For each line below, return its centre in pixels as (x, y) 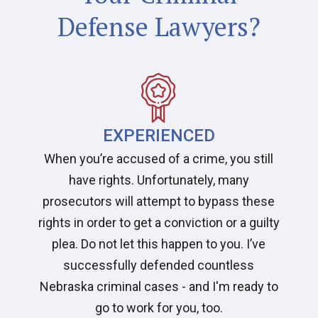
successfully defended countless (159, 265)
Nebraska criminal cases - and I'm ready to (159, 286)
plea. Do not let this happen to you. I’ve (159, 243)
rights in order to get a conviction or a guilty (159, 222)
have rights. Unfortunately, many (159, 180)
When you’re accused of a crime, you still (159, 158)
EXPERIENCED (159, 135)
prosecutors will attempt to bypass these (159, 201)
